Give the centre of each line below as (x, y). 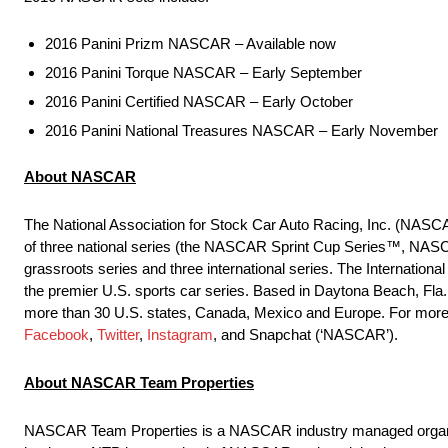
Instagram (180, 335)
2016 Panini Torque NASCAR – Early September (203, 73)
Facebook (56, 335)
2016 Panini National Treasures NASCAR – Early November (241, 131)
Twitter (118, 335)
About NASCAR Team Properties (139, 383)
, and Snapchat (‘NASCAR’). (305, 335)
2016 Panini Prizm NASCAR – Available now (190, 44)
